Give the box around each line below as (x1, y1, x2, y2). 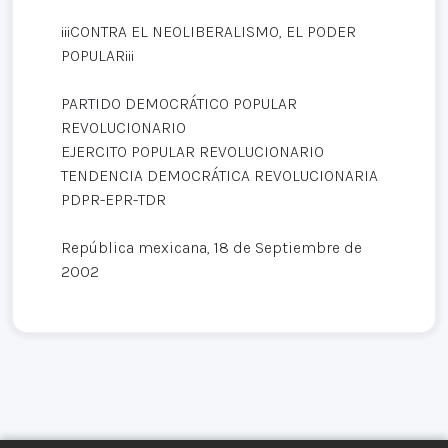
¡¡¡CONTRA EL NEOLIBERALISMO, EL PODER (61, 22, 356, 42)
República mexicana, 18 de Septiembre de (61, 238, 362, 258)
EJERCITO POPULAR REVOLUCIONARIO (61, 142, 324, 162)
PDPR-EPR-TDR (61, 190, 166, 210)
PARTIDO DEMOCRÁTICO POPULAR (61, 94, 297, 114)
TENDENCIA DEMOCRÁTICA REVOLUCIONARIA (61, 166, 378, 186)
